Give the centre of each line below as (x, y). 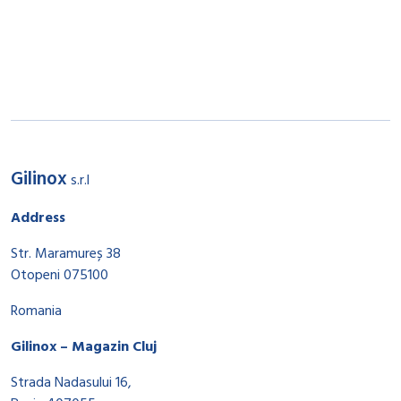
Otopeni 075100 (60, 276)
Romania (36, 311)
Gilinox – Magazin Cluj (84, 347)
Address (38, 218)
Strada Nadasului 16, (71, 383)
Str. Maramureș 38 (66, 254)
